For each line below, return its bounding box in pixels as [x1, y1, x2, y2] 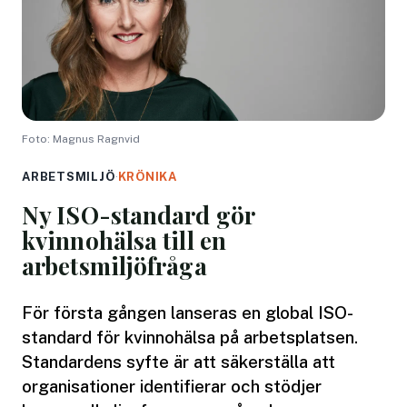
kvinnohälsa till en [22, 223, 226, 256]
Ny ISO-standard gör [22, 198, 254, 231]
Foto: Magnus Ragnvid [22, 132, 140, 145]
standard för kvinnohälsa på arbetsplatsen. [22, 326, 358, 347]
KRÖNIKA [117, 169, 178, 184]
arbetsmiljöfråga [22, 249, 207, 282]
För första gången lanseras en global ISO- [22, 302, 353, 323]
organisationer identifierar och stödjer [22, 375, 322, 396]
